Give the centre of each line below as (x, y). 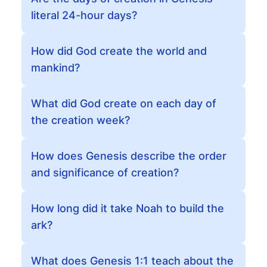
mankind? (55, 68)
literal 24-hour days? (84, 15)
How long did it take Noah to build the (128, 208)
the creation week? (80, 120)
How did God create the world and (119, 51)
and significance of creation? (105, 173)
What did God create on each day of (124, 103)
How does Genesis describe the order (129, 156)
